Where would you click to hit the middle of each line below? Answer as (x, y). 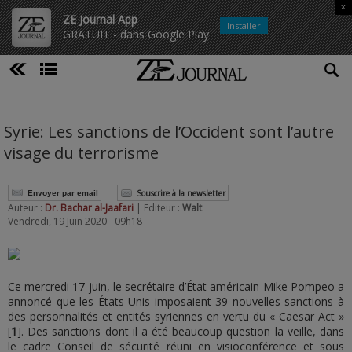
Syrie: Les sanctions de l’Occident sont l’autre (169, 132)
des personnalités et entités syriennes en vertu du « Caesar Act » (176, 316)
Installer (244, 26)
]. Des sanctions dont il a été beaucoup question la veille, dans (181, 331)
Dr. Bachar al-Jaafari (90, 208)
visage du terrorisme (81, 153)
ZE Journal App (100, 19)
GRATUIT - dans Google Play (136, 34)
